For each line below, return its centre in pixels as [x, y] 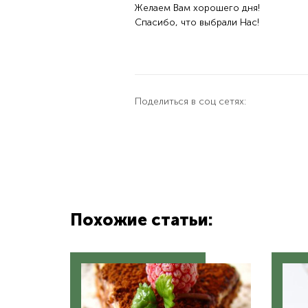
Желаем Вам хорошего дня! [197, 8]
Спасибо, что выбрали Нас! [197, 22]
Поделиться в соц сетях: [190, 101]
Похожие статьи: [142, 220]
